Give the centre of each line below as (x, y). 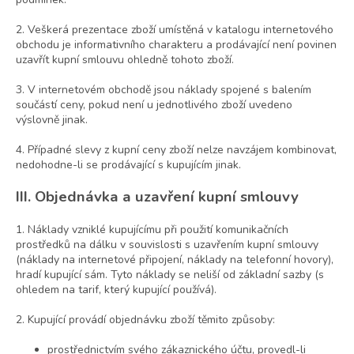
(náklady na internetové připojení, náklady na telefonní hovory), (175, 260)
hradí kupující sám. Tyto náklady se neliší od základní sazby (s (170, 275)
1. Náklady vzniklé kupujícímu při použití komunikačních (152, 230)
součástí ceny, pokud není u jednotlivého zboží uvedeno (154, 105)
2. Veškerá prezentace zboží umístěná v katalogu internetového (175, 30)
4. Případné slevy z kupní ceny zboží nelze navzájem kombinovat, (176, 150)
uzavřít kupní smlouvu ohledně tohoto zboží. (125, 60)
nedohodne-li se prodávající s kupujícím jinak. (128, 165)
